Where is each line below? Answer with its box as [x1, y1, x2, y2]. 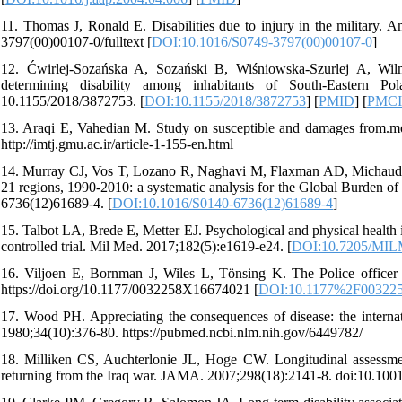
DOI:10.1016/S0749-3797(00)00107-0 [152, 34, 372, 50]
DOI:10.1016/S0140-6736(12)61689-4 [112, 196, 333, 212]
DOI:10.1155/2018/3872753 [144, 93, 306, 109]
